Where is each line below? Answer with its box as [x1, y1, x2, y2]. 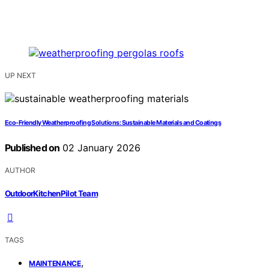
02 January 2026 [59, 142, 141, 154]
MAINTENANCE [29, 258, 81, 268]
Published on [5, 142, 60, 154]
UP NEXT [5, 71, 36, 80]
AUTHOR [5, 166, 35, 175]
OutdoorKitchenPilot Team [5, 188, 98, 198]
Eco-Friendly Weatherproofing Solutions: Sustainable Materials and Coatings [5, 119, 222, 127]
